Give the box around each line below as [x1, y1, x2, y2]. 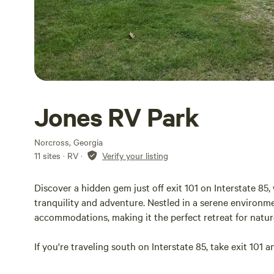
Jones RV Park [34, 100, 199, 133]
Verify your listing [102, 149, 168, 161]
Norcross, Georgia [34, 136, 103, 148]
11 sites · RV [34, 149, 78, 161]
